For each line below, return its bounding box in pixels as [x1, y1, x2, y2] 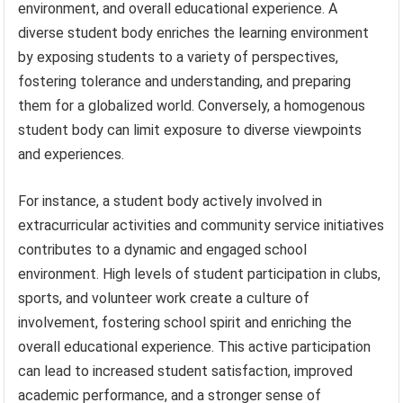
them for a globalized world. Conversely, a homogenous [18, 96, 366, 114]
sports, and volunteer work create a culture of [18, 289, 310, 307]
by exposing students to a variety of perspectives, [18, 48, 339, 66]
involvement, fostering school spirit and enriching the [18, 313, 353, 331]
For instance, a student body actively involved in [18, 192, 323, 210]
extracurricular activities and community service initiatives [18, 216, 385, 234]
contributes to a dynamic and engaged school [18, 240, 308, 258]
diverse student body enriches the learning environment [18, 23, 370, 41]
